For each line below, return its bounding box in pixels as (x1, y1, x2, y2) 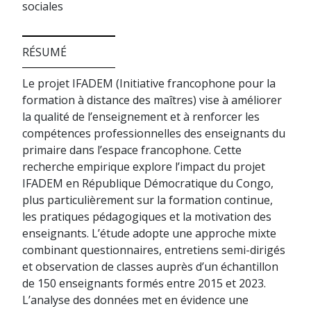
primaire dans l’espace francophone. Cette (22, 142, 242, 158)
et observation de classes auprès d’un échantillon (22, 259, 278, 274)
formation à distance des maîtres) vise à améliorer (22, 92, 282, 108)
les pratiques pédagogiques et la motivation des (22, 209, 271, 224)
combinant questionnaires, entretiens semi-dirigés (22, 242, 285, 258)
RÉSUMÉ (22, 44, 67, 60)
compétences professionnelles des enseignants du (22, 126, 285, 141)
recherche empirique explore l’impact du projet (22, 159, 265, 174)
